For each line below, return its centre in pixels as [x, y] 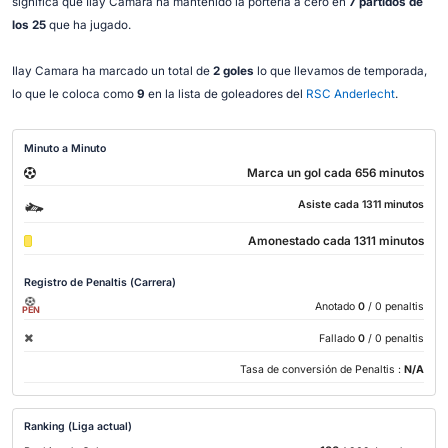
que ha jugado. [88, 24]
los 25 [28, 24]
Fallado [336, 338]
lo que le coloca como [74, 93]
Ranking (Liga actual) [78, 427]
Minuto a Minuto [65, 148]
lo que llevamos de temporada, [340, 70]
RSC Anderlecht [350, 93]
